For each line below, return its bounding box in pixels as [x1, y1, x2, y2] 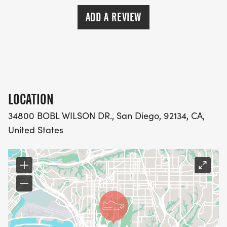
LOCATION [8, 91, 54, 108]
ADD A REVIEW [85, 10, 142, 25]
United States [8, 124, 63, 136]
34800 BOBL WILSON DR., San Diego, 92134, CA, [8, 109, 205, 122]
